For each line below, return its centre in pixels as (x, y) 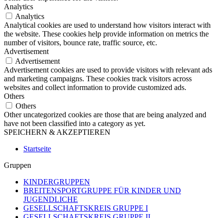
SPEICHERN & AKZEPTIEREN (57, 132)
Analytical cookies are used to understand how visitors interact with (107, 25)
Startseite (37, 149)
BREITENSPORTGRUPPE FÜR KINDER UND (102, 191)
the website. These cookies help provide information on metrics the (106, 34)
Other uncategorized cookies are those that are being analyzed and (105, 115)
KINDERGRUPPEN (57, 182)
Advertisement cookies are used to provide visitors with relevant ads (108, 70)
